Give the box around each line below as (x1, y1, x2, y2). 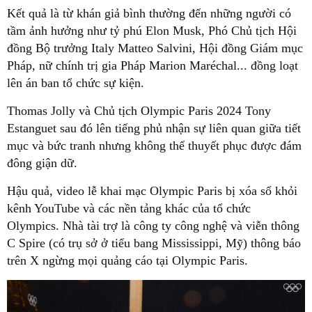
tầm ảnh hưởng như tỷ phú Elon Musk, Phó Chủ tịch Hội (7, 24, 297, 38)
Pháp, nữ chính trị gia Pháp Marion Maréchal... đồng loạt (7, 58, 298, 73)
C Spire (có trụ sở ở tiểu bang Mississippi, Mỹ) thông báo (7, 236, 301, 251)
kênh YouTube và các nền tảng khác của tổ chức (7, 201, 251, 216)
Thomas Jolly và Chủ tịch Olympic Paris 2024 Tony (7, 104, 271, 118)
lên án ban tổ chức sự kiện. (7, 76, 144, 91)
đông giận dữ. (7, 156, 77, 171)
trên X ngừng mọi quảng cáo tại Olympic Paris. (7, 253, 248, 268)
